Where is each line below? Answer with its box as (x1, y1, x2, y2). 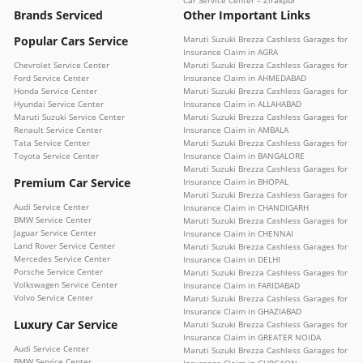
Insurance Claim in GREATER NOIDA (183, 331, 321, 343)
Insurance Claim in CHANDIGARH (183, 201, 309, 213)
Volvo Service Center (14, 291, 93, 303)
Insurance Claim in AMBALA (183, 123, 288, 135)
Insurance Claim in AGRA (183, 45, 278, 58)
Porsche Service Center (14, 265, 103, 277)
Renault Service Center (14, 123, 102, 135)
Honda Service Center (14, 84, 97, 96)
